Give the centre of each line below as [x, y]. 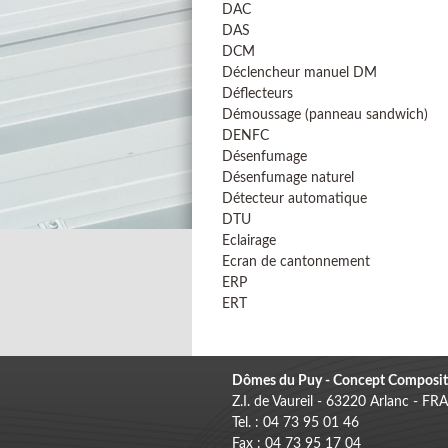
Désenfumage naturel [288, 178]
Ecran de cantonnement [296, 262]
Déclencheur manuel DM [299, 73]
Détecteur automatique [294, 199]
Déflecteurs [257, 94]
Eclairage [249, 241]
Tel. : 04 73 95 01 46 [295, 423]
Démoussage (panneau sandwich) [325, 115]
